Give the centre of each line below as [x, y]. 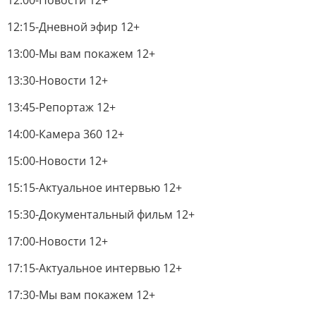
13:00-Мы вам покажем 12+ [81, 54]
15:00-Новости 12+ [57, 161]
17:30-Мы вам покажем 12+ [81, 295]
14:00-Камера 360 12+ [66, 134]
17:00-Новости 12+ [57, 241]
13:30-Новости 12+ [57, 80]
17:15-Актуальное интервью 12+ [95, 268]
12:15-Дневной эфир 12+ [73, 27]
